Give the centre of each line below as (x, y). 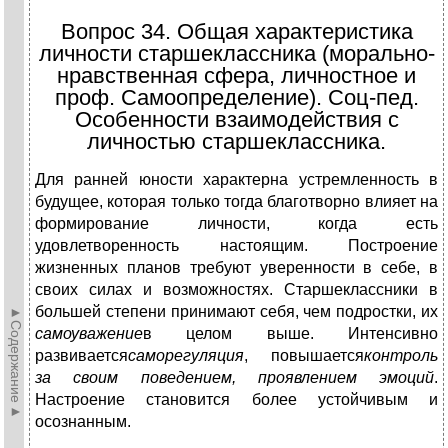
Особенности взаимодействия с (236, 120)
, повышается (304, 356)
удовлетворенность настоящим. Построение (236, 246)
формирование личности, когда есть (236, 224)
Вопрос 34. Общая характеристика (236, 32)
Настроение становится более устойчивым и (236, 400)
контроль (401, 356)
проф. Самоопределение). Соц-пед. (236, 98)
